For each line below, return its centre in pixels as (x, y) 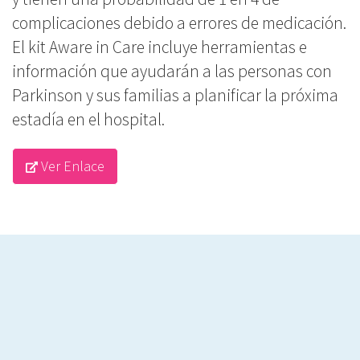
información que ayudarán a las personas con (172, 72)
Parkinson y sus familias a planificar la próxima (175, 96)
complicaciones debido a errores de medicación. (179, 23)
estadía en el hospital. (88, 120)
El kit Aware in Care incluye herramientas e (160, 47)
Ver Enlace (72, 166)
